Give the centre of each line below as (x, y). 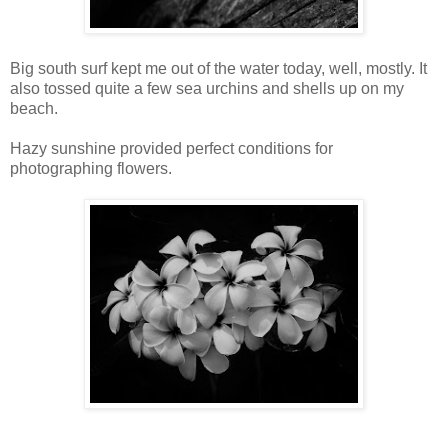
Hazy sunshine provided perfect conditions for (171, 148)
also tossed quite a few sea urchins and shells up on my (207, 88)
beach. (34, 108)
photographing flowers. (91, 168)
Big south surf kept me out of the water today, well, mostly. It (218, 68)
